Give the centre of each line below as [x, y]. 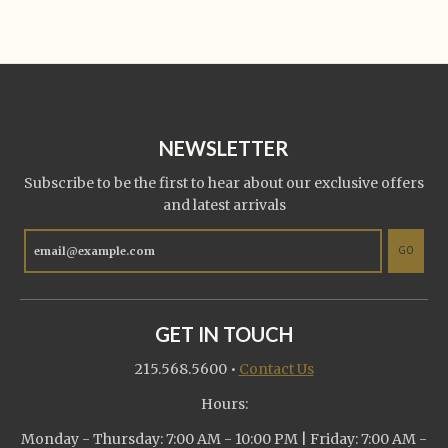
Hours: [224, 404]
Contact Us [276, 368]
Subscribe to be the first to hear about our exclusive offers [224, 182]
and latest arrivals [224, 204]
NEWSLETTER [224, 147]
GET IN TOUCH [224, 333]
